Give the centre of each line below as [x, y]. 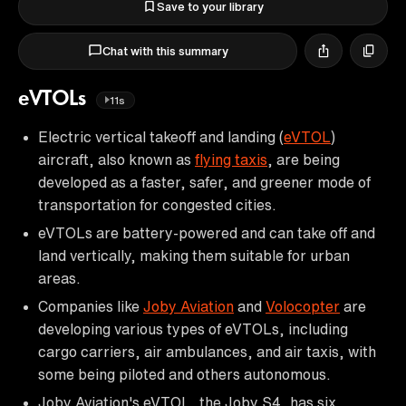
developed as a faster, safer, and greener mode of [204, 182]
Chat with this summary [165, 51]
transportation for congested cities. [157, 204]
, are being [304, 159]
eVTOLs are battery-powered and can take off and [207, 232]
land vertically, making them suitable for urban [194, 255]
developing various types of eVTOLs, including [193, 329]
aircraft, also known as [116, 159]
